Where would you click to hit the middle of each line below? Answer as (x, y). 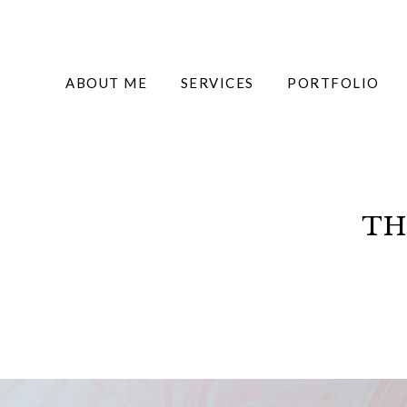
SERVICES (217, 83)
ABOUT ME (107, 83)
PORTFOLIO (333, 83)
